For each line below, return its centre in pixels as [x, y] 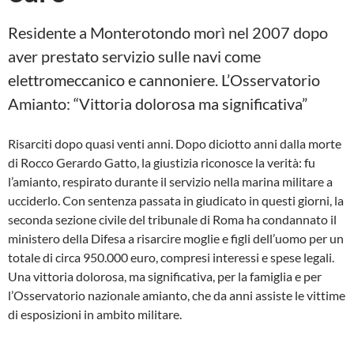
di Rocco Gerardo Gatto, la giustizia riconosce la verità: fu [162, 162]
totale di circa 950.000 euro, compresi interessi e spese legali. [171, 257]
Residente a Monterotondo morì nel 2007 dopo [168, 32]
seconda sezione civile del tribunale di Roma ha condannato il [172, 219]
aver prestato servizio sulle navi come [134, 56]
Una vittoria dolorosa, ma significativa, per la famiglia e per [165, 276]
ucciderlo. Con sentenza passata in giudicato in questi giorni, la [176, 200]
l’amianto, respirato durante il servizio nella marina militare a [170, 181]
